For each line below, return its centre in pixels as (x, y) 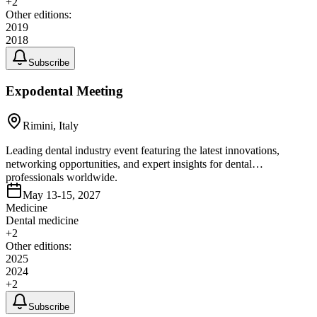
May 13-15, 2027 (62, 195)
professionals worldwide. (62, 177)
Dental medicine (42, 220)
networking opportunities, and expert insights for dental (129, 163)
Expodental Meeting (64, 91)
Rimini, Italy (51, 125)
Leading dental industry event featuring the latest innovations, (143, 150)
